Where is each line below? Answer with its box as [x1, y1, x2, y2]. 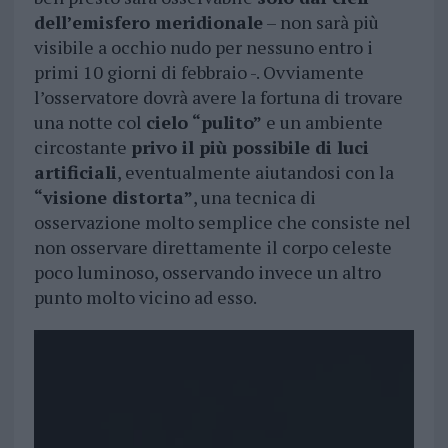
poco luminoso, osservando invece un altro [33, 260, 381, 285]
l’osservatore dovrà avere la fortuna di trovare [33, 85, 403, 110]
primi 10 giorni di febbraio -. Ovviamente [33, 60, 364, 85]
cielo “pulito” [145, 110, 262, 135]
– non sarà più [262, 10, 379, 35]
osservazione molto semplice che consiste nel [33, 210, 411, 235]
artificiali [33, 160, 117, 185]
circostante [33, 135, 131, 160]
